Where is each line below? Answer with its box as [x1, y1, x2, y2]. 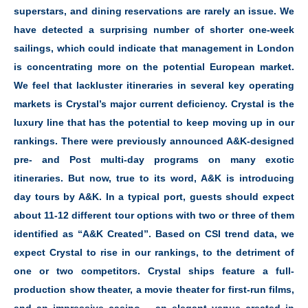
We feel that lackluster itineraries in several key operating [14, 80, 294, 91]
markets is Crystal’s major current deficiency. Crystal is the [14, 98, 294, 110]
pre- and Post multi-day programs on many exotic [14, 154, 294, 166]
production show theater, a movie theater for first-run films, [14, 284, 294, 296]
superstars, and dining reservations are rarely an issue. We [14, 5, 294, 17]
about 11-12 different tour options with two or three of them [14, 210, 294, 221]
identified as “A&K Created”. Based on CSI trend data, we [14, 228, 294, 240]
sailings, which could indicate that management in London [14, 43, 294, 54]
